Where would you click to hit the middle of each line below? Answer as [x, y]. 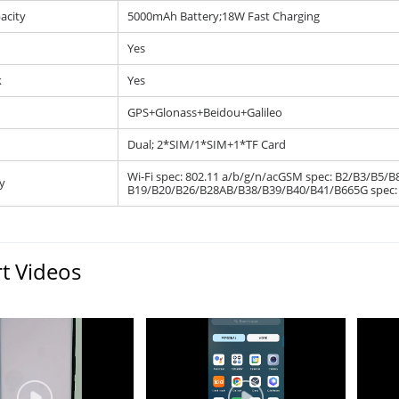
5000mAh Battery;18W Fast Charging [223, 16]
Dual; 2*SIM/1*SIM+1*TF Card [206, 144]
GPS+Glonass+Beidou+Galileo [204, 112]
